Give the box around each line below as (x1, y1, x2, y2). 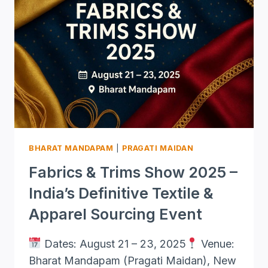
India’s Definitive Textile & (29, 184, 214, 202)
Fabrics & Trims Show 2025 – (29, 163, 237, 181)
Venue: (198, 237, 234, 250)
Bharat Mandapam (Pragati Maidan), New (29, 254, 236, 267)
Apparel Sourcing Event (29, 205, 202, 223)
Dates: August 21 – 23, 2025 (41, 237, 186, 250)
